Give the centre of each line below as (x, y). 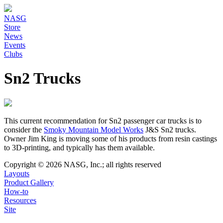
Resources (20, 200)
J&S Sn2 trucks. (170, 129)
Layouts (17, 173)
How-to (16, 191)
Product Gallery (29, 182)
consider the (24, 129)
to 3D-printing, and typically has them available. (79, 147)
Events (15, 45)
